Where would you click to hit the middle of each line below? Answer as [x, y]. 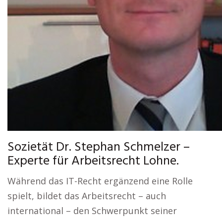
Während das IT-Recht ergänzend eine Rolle [100, 181]
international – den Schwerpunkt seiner [92, 211]
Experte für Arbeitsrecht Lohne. [93, 161]
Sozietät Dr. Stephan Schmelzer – [99, 147]
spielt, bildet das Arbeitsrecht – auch [87, 196]
